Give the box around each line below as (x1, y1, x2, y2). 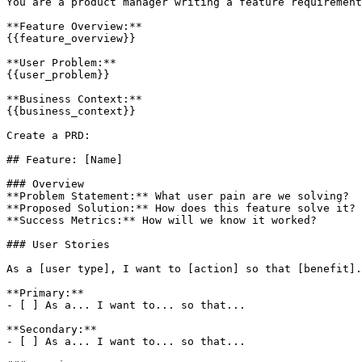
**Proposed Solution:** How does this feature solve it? (6, 201, 356, 214)
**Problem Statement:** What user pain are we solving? (6, 189, 349, 202)
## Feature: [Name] (6, 153, 123, 166)
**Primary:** (6, 286, 84, 299)
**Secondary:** (6, 322, 97, 335)
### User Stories (6, 238, 110, 250)
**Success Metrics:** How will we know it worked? (6, 213, 317, 226)
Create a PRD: (6, 128, 90, 141)
